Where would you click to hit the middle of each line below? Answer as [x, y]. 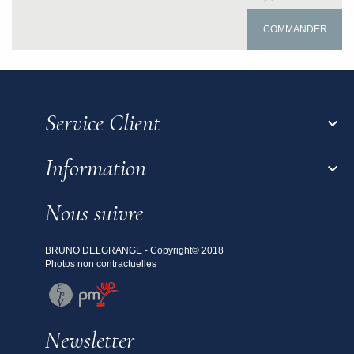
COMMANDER [295, 30]
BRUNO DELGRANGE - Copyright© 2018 [134, 251]
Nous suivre [94, 213]
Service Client [102, 123]
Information [95, 168]
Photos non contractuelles [100, 264]
